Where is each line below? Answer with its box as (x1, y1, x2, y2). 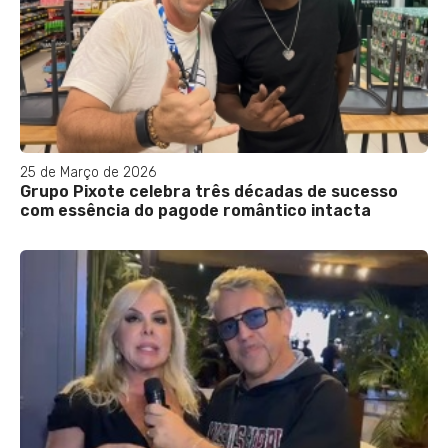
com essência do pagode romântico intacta (20, 201, 371, 221)
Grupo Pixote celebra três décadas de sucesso (20, 182, 398, 202)
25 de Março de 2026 (20, 164, 156, 182)
